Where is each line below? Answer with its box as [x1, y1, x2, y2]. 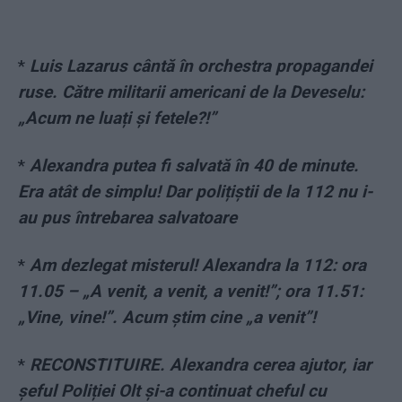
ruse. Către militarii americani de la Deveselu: [18, 82, 364, 103]
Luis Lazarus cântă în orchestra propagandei [30, 56, 372, 77]
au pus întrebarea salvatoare [18, 207, 237, 229]
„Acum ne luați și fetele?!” [18, 108, 216, 129]
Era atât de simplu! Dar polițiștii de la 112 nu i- [18, 181, 372, 203]
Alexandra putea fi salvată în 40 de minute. [30, 155, 359, 177]
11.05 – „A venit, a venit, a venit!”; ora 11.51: [18, 281, 363, 302]
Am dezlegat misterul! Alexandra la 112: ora [30, 255, 366, 276]
